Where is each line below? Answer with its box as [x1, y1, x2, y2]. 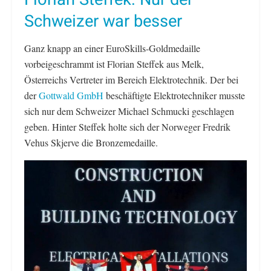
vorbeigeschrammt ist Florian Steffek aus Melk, [24, 57, 204, 71]
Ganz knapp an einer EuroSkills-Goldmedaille [24, 42, 200, 55]
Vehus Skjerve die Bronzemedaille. [24, 136, 158, 149]
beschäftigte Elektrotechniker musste [103, 89, 245, 102]
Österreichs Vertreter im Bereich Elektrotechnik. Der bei [24, 73, 238, 87]
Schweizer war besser [24, 9, 182, 34]
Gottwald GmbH [39, 89, 103, 102]
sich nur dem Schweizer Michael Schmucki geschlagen [24, 105, 234, 118]
